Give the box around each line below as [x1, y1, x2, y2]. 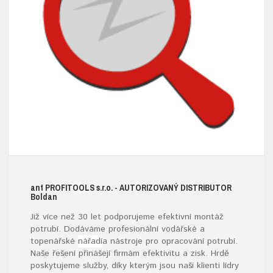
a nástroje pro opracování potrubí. [102, 235, 238, 247]
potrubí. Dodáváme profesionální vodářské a [30, 223, 205, 235]
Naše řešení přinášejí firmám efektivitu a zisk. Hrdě [30, 247, 229, 260]
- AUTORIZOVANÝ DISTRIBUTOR [113, 182, 232, 193]
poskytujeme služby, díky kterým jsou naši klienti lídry [30, 260, 239, 272]
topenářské [30, 235, 78, 247]
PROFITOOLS [45, 182, 94, 193]
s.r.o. [94, 182, 113, 193]
